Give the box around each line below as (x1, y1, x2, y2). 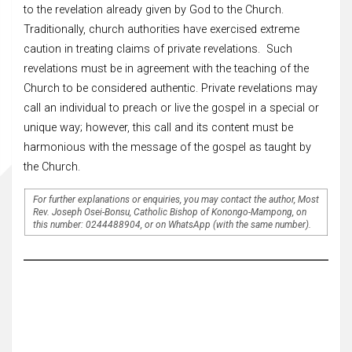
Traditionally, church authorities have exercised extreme (24, 22, 299, 36)
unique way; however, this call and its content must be (24, 120, 293, 134)
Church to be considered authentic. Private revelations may (24, 81, 317, 95)
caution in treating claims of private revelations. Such (24, 42, 292, 56)
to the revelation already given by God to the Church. (24, 2, 284, 16)
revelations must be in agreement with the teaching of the (24, 61, 309, 75)
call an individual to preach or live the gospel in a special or (24, 101, 319, 115)
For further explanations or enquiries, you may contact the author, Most (33, 193, 319, 205)
